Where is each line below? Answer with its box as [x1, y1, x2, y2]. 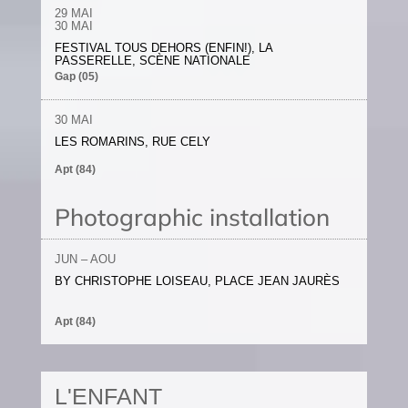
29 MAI [54, 6, 93, 20]
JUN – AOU [54, 252, 116, 266]
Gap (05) [54, 70, 98, 83]
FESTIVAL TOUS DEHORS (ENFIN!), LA [54, 41, 272, 55]
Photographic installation [54, 202, 330, 232]
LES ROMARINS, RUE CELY [54, 135, 210, 148]
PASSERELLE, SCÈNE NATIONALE [54, 54, 250, 67]
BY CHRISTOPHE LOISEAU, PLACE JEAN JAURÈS [54, 274, 340, 288]
